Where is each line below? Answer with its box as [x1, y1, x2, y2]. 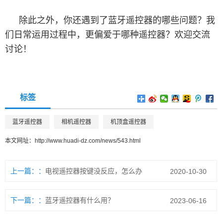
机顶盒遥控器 [111, 118, 146, 125]
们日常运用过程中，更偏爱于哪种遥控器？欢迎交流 [5, 29, 210, 40]
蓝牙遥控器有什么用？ [45, 196, 114, 204]
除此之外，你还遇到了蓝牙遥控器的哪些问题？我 [19, 15, 215, 25]
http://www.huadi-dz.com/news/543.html [35, 137, 141, 144]
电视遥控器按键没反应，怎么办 [45, 166, 142, 175]
